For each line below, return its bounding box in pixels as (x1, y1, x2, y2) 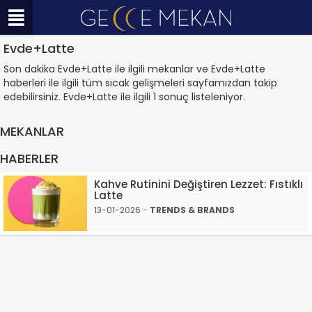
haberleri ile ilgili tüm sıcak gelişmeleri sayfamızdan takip (3, 76, 277, 90)
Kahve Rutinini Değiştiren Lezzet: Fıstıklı (94, 177, 303, 192)
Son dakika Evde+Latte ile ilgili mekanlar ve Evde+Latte (3, 62, 265, 76)
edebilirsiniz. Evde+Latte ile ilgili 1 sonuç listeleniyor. (3, 90, 245, 104)
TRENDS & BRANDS (150, 204, 235, 216)
